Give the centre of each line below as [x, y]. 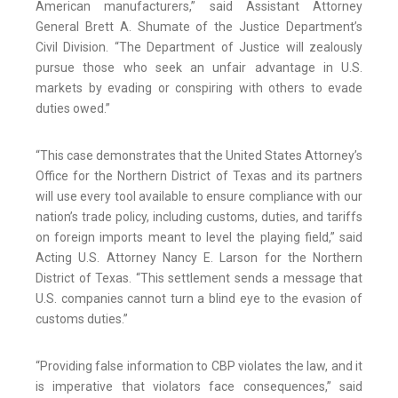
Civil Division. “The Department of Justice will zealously [199, 48]
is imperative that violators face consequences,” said [199, 387]
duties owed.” [73, 109]
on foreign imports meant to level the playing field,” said [199, 238]
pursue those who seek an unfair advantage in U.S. [199, 68]
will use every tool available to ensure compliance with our [199, 197]
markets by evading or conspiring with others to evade [199, 88]
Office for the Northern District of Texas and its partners [199, 176]
